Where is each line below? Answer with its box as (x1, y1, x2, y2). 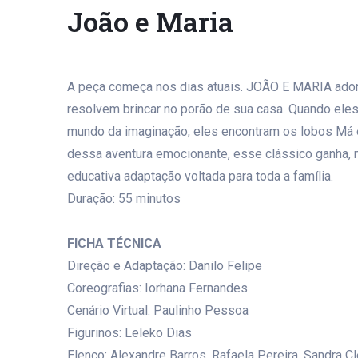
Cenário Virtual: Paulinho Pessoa (67, 303, 249, 318)
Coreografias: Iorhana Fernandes (67, 280, 248, 296)
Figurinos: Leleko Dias (67, 325, 192, 340)
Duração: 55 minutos (67, 191, 181, 206)
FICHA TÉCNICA (67, 236, 161, 251)
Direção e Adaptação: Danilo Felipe (67, 258, 262, 273)
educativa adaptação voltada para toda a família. (67, 169, 333, 184)
